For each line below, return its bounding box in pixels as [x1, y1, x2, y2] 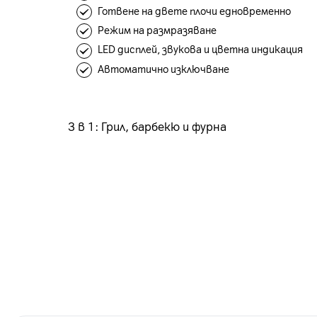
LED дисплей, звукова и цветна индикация [98, 42, 303, 56]
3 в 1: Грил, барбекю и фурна [68, 117, 226, 134]
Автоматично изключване [98, 62, 229, 75]
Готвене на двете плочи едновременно [98, 4, 291, 17]
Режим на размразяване [98, 23, 217, 36]
